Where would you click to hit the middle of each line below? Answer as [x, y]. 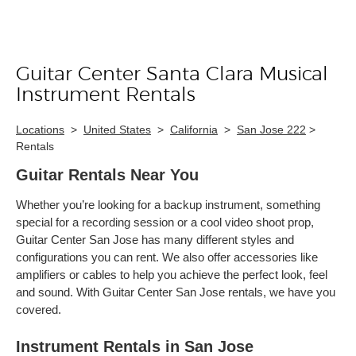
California [194, 129]
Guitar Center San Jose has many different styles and [155, 239]
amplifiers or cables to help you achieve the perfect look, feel [172, 274]
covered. [39, 309]
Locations [40, 129]
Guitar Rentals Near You [107, 174]
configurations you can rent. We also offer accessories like [167, 257]
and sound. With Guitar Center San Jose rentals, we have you [176, 292]
